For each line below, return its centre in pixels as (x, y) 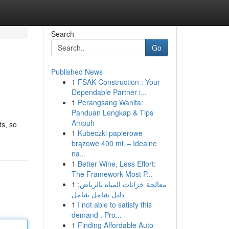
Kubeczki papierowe (110, 133)
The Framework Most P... (112, 174)
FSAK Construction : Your (119, 82)
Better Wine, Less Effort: (117, 164)
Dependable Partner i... (109, 92)
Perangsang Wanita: (110, 102)
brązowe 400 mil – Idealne (114, 143)
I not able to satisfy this (114, 204)
